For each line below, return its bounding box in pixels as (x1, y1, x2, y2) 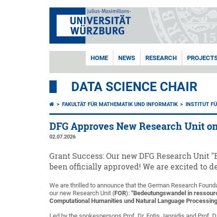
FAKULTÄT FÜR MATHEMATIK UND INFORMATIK (62, 101, 178, 108)
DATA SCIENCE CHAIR (71, 79, 198, 94)
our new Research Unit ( (49, 189, 114, 197)
